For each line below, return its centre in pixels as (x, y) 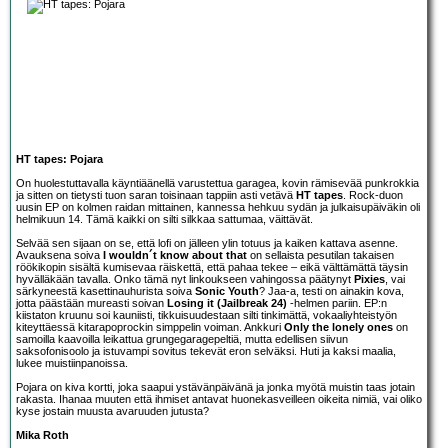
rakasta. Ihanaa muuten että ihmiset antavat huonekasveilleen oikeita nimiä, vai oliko (219, 398)
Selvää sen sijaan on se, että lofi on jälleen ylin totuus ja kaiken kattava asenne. (207, 242)
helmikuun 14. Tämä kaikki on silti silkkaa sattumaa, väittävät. (164, 218)
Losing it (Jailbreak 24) (227, 302)
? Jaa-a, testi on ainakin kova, (331, 290)
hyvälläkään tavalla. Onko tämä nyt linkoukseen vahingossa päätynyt (185, 278)
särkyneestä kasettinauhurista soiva (105, 290)
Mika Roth (42, 434)
